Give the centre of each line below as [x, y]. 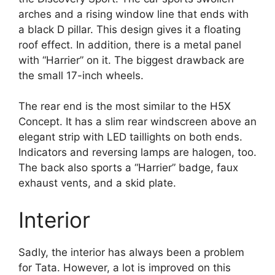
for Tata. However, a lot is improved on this [125, 267]
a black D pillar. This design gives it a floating [130, 29]
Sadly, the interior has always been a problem [131, 252]
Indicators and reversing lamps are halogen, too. [137, 153]
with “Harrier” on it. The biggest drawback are [131, 60]
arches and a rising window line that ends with [134, 14]
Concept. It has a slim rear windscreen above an [137, 122]
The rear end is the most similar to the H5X [125, 107]
